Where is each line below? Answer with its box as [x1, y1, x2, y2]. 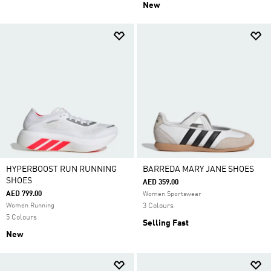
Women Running [6, 203, 54, 209]
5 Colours [6, 214, 37, 221]
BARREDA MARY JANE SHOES [143, 165, 254, 174]
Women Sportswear [143, 191, 201, 198]
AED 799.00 [6, 191, 42, 198]
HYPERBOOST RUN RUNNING [6, 165, 117, 174]
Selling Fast [143, 219, 189, 227]
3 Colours [143, 203, 174, 210]
